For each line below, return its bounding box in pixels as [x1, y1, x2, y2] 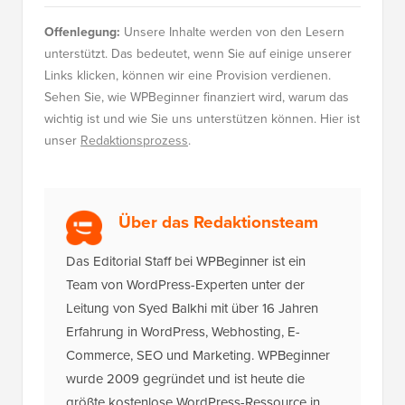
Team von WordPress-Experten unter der [66, 282, 305, 303]
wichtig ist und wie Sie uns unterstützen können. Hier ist [44, 117, 360, 137]
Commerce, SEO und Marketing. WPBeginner [66, 353, 330, 373]
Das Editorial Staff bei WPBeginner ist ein [66, 259, 306, 279]
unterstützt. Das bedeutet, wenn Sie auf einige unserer [44, 52, 352, 71]
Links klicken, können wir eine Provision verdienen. [44, 73, 331, 93]
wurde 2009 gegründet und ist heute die [66, 376, 305, 397]
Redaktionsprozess [80, 138, 188, 158]
